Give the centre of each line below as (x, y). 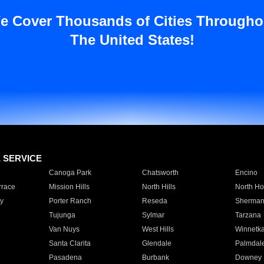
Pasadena (65, 258)
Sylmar (153, 215)
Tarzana (248, 215)
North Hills (159, 187)
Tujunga (62, 215)
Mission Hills (69, 187)
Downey (248, 258)
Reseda (154, 201)
